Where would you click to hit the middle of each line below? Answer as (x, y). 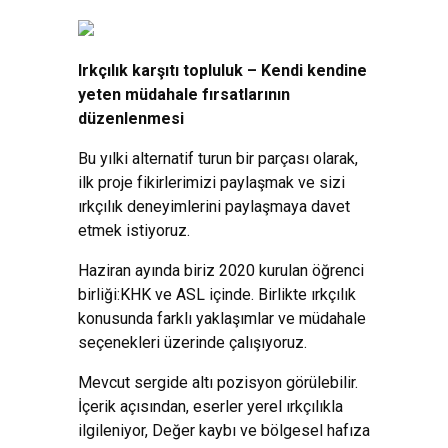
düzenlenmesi (131, 118)
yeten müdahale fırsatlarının (184, 94)
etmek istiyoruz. (134, 230)
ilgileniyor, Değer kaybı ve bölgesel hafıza (224, 430)
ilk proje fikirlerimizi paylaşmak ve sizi (211, 182)
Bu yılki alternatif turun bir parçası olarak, (218, 158)
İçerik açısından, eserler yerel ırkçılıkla (210, 406)
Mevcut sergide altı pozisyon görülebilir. (218, 382)
